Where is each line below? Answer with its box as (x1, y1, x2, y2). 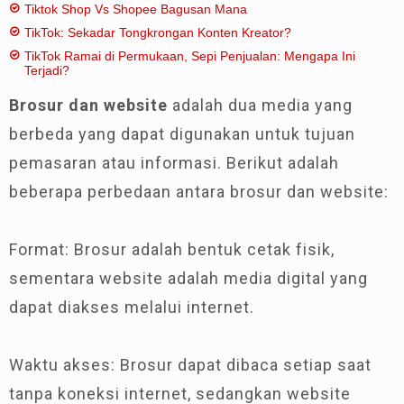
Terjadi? (24, 63, 69, 78)
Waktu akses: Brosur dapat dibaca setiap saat (9, 355, 372, 374)
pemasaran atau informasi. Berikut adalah (9, 153, 339, 172)
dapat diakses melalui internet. (9, 298, 254, 317)
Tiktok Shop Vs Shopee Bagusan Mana (24, 2, 247, 16)
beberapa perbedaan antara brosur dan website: (9, 182, 389, 201)
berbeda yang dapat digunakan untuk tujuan (9, 124, 355, 143)
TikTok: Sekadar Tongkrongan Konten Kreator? (24, 25, 291, 40)
